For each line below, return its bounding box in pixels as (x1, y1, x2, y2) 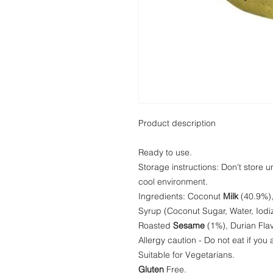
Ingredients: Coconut (138, 191, 223, 202)
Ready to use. (138, 147, 194, 158)
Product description (138, 118, 218, 129)
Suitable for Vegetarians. (138, 249, 235, 260)
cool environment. (138, 176, 208, 187)
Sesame (173, 220, 205, 231)
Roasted (138, 220, 173, 231)
